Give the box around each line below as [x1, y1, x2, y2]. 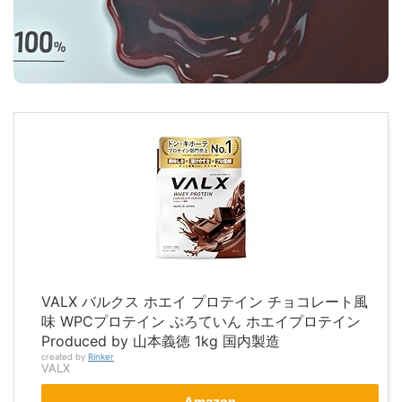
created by [41, 351, 88, 362]
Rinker [88, 351, 114, 362]
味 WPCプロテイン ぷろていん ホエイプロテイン [41, 311, 361, 330]
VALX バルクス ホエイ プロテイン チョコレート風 [41, 292, 368, 310]
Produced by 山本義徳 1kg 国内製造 [41, 331, 280, 350]
